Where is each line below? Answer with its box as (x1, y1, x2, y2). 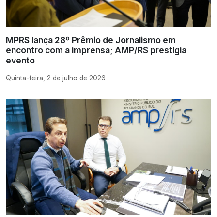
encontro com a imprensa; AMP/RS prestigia (6, 45, 186, 56)
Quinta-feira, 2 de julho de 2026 (6, 74, 106, 82)
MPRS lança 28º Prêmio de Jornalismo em (6, 35, 176, 46)
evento (6, 55, 35, 66)
